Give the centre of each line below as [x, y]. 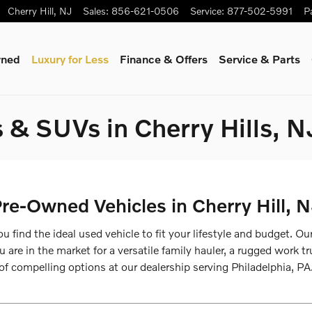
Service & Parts [259, 58]
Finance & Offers [164, 58]
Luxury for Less [70, 58]
